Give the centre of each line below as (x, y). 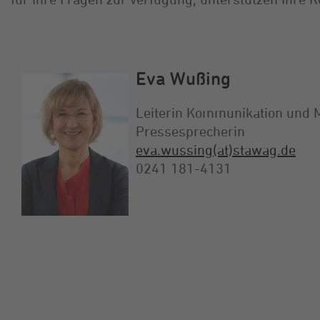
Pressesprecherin (190, 131)
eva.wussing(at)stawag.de (216, 150)
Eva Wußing (183, 79)
